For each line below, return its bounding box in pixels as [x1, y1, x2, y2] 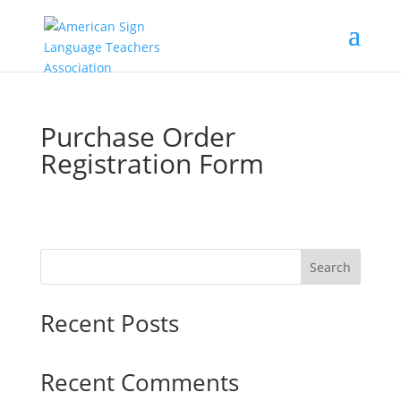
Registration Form [39, 145, 264, 182]
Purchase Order [39, 118, 235, 155]
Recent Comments [39, 366, 239, 398]
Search [310, 258, 352, 276]
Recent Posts [39, 307, 179, 339]
